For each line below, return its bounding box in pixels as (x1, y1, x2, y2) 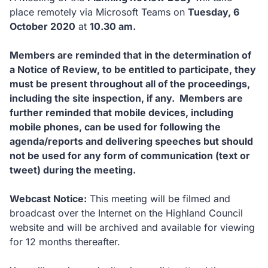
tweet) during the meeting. (10, 164, 136, 176)
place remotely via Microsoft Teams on (10, 6, 188, 18)
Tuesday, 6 (188, 6, 239, 18)
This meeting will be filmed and (87, 193, 230, 205)
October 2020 (10, 20, 75, 32)
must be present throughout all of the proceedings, (10, 78, 250, 90)
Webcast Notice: (10, 193, 87, 205)
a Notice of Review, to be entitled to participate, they (10, 63, 256, 75)
